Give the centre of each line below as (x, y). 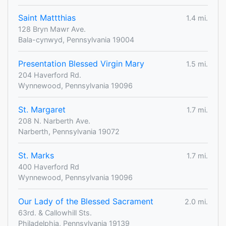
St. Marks (36, 156)
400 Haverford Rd (49, 167)
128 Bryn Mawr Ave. (52, 29)
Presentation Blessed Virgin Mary (81, 64)
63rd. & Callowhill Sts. (55, 213)
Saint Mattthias (47, 18)
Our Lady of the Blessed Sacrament (86, 202)
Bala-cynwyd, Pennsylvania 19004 (76, 40)
